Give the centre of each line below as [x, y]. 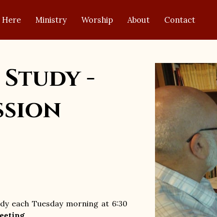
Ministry [51, 20]
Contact [180, 20]
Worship [97, 20]
